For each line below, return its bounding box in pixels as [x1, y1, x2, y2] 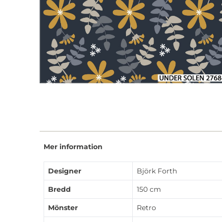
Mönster [48, 203, 78, 212]
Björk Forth [137, 166, 177, 175]
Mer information [44, 142, 103, 151]
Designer [48, 166, 81, 175]
